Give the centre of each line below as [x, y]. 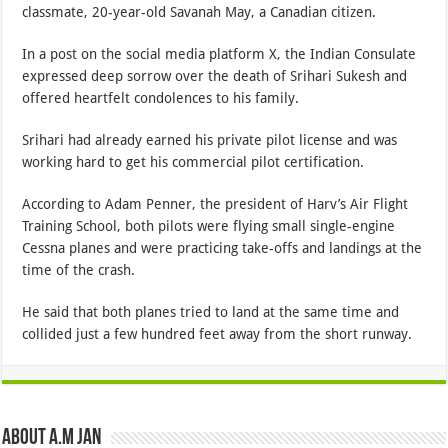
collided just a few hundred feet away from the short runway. [217, 333]
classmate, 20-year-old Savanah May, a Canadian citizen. [199, 11]
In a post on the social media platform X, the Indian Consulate [219, 53]
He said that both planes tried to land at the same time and [211, 311]
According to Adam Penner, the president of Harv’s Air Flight [215, 203]
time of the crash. [79, 269]
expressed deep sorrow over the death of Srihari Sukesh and [215, 75]
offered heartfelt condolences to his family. [161, 97]
